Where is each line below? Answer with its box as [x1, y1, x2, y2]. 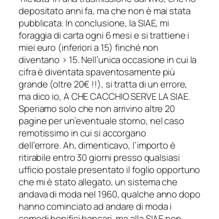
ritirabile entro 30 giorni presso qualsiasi [19, 151, 180, 164]
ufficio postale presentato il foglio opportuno [19, 163, 200, 176]
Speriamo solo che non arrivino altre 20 [19, 102, 175, 115]
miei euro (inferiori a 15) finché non [19, 41, 159, 54]
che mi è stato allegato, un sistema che [19, 175, 178, 188]
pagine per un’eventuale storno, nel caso [19, 114, 184, 127]
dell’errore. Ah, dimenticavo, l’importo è [19, 138, 175, 152]
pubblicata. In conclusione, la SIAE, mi [19, 16, 170, 29]
